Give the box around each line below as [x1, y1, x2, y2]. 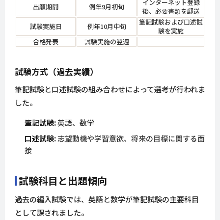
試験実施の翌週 [84, 37, 129, 47]
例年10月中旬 [87, 22, 126, 31]
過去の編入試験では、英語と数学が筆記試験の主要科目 [15, 194, 199, 205]
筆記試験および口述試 [139, 17, 203, 27]
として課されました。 [15, 207, 88, 218]
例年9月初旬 [89, 2, 124, 12]
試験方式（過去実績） [15, 65, 98, 78]
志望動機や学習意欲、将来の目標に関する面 [56, 133, 205, 144]
